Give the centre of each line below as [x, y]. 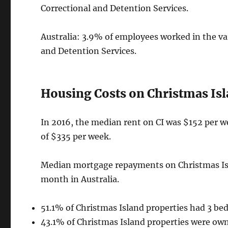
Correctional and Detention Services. [115, 8]
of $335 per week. [76, 137]
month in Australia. [80, 179]
